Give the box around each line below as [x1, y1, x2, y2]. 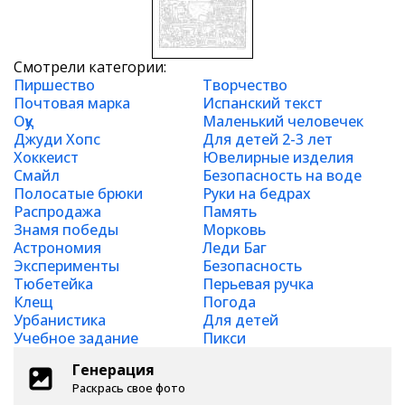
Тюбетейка [14, 274, 93, 294]
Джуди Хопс [14, 129, 100, 149]
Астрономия [14, 238, 101, 258]
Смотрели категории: [14, 57, 166, 77]
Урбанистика [14, 310, 106, 330]
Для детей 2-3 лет [202, 129, 333, 149]
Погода [202, 292, 256, 312]
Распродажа [14, 202, 101, 221]
